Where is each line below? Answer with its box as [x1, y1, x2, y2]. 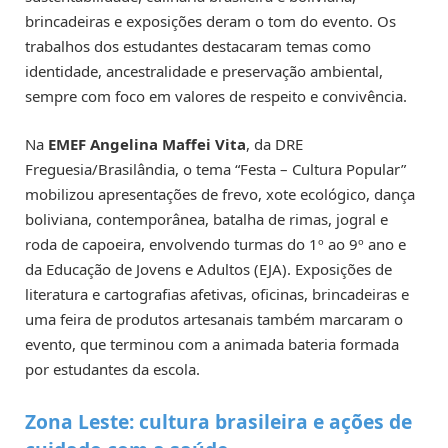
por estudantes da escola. [25, 358, 200, 379]
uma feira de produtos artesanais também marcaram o [25, 308, 403, 329]
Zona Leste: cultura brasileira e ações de [25, 407, 412, 435]
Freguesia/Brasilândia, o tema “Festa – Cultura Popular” [25, 158, 406, 179]
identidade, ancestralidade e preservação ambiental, [25, 60, 383, 81]
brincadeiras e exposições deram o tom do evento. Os [25, 10, 396, 31]
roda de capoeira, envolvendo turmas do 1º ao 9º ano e [25, 233, 406, 254]
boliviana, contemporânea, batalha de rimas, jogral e [25, 208, 388, 229]
